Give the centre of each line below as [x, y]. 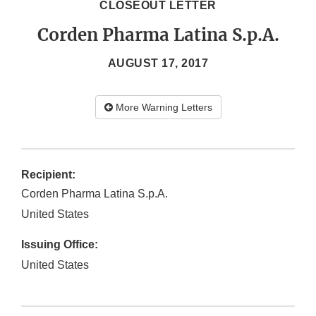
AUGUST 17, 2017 [158, 63]
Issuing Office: [60, 245]
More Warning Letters [162, 108]
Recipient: [48, 175]
